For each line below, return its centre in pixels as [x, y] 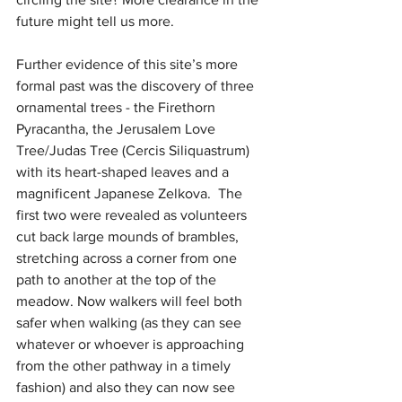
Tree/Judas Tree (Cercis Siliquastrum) [135, 150]
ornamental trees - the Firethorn [118, 107]
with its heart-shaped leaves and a [124, 172]
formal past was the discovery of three [137, 86]
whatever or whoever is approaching [132, 344]
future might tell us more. [95, 21]
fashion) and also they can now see [127, 387]
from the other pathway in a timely [125, 366]
